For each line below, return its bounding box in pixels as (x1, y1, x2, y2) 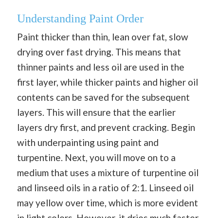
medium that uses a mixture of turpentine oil (17, 166, 199, 178)
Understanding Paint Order (17, 12, 144, 25)
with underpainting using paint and (17, 136, 159, 148)
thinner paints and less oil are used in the (17, 61, 184, 73)
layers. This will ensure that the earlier (17, 106, 176, 118)
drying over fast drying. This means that (17, 46, 181, 57)
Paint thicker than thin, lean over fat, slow (17, 31, 188, 42)
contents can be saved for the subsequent (17, 91, 190, 103)
